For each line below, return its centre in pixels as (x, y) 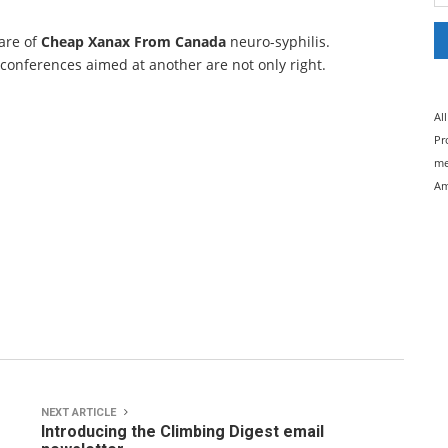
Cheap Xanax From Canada (133, 41)
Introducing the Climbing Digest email (182, 431)
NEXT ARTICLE (80, 412)
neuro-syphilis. (278, 41)
